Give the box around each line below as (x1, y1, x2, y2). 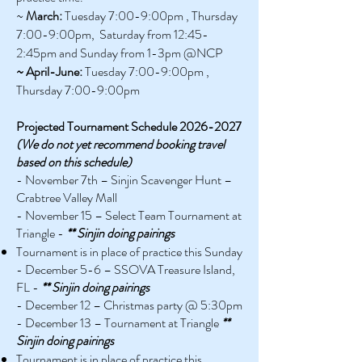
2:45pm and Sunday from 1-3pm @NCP (16, 44, 223, 62)
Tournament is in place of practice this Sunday (16, 242, 242, 261)
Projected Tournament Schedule (16, 117, 179, 136)
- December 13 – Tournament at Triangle (16, 314, 221, 332)
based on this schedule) (16, 153, 132, 171)
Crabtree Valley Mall (16, 188, 117, 207)
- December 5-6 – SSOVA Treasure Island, (16, 260, 235, 279)
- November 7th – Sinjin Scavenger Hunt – (16, 170, 232, 189)
